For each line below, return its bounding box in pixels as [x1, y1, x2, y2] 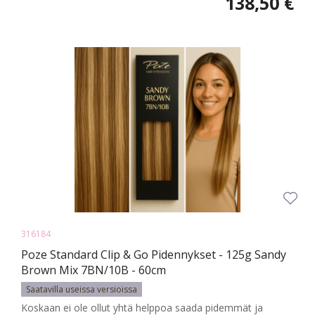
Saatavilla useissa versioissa [26, 283, 137, 296]
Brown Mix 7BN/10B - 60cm [21, 262, 166, 278]
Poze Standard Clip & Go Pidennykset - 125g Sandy [21, 247, 286, 263]
